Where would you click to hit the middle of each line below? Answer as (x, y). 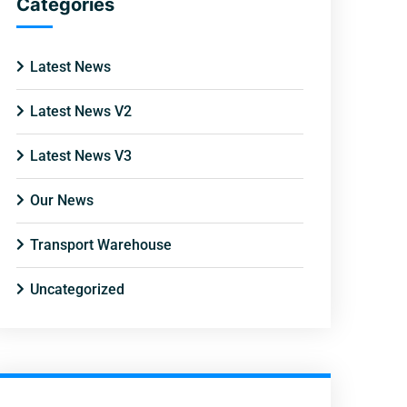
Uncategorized (77, 289)
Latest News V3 (81, 156)
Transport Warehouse (101, 245)
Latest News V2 (81, 111)
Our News (62, 200)
